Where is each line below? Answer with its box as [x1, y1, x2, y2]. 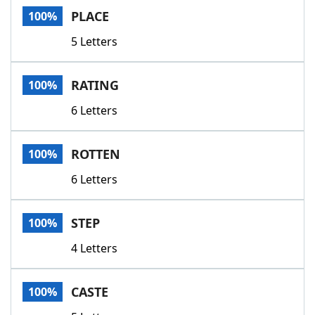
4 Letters [71, 240, 117, 256]
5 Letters [71, 34, 117, 49]
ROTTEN [71, 146, 120, 162]
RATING [71, 77, 119, 94]
